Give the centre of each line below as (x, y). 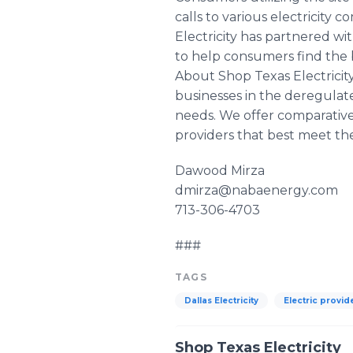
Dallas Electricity (221, 301)
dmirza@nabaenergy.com (256, 190)
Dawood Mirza (220, 171)
